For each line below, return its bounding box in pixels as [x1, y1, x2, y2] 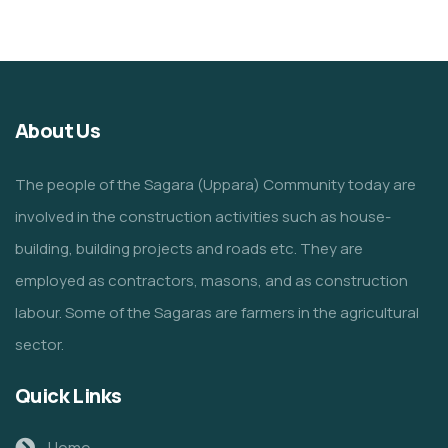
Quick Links [15, 381, 122, 409]
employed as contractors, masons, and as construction [15, 269, 408, 291]
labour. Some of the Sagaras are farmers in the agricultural [15, 301, 419, 323]
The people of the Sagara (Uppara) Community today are [15, 173, 416, 195]
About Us [15, 116, 101, 144]
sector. [15, 333, 64, 355]
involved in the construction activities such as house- [15, 205, 391, 227]
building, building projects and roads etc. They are [15, 237, 363, 259]
